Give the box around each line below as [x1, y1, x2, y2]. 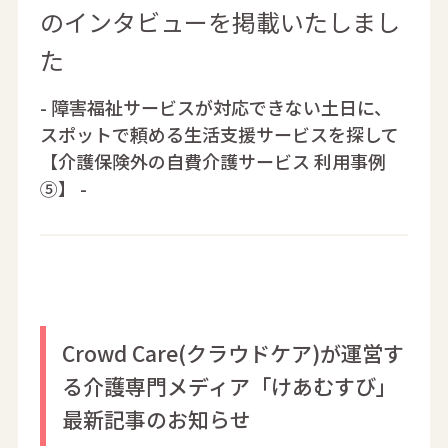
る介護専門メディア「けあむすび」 [62, 370, 398, 401]
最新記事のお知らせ [62, 403, 252, 434]
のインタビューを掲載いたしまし [40, 4, 401, 39]
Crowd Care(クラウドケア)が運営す [62, 337, 405, 368]
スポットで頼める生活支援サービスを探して [40, 121, 400, 147]
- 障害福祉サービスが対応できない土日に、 [40, 94, 393, 120]
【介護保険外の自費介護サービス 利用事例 [40, 148, 387, 174]
